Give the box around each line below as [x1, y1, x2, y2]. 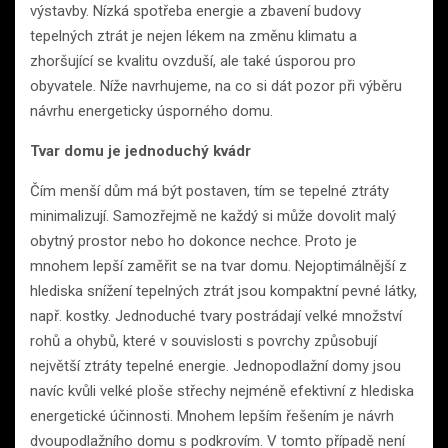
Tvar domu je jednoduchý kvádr [30, 142, 255, 161]
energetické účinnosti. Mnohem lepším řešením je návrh [30, 407, 394, 426]
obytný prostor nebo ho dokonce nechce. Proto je [30, 232, 357, 251]
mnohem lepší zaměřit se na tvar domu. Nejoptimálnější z [30, 257, 407, 276]
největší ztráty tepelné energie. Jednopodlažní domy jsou [30, 357, 401, 376]
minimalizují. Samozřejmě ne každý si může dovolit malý [30, 207, 396, 226]
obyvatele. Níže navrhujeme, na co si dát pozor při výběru [30, 77, 402, 96]
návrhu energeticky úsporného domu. [30, 102, 273, 121]
